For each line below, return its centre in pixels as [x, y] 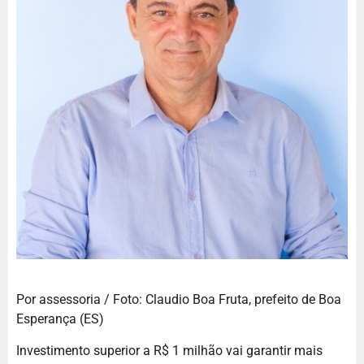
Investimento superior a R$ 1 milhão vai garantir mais [169, 350]
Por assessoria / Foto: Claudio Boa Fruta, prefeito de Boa [179, 300]
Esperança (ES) [60, 319]
